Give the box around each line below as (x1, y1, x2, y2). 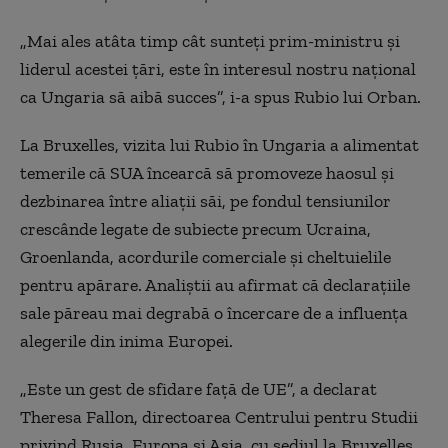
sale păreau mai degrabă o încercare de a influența (20, 302, 408, 324)
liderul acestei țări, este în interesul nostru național (20, 58, 416, 80)
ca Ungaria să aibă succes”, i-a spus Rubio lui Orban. (20, 86, 421, 108)
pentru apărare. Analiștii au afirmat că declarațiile (20, 274, 410, 296)
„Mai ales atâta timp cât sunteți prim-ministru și (20, 30, 400, 52)
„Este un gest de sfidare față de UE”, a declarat (20, 378, 377, 400)
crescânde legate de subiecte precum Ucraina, (20, 218, 371, 240)
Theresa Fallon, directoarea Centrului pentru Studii (20, 406, 418, 428)
